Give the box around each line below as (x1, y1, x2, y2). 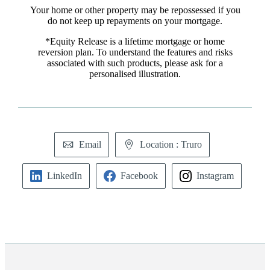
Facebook (121, 170, 158, 181)
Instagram (196, 170, 234, 181)
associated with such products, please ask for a (47, 57, 223, 68)
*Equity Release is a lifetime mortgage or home (45, 36, 225, 46)
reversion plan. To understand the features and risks (37, 46, 233, 57)
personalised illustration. (89, 68, 181, 79)
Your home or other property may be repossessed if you (30, 4, 240, 15)
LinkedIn (47, 170, 82, 181)
